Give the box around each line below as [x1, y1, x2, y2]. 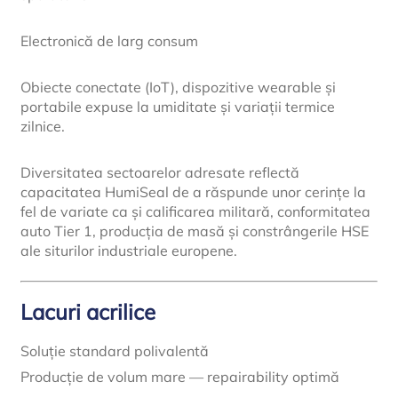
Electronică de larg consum [20, 32, 199, 51]
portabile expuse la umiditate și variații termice [20, 98, 336, 116]
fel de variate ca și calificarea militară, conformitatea [20, 203, 371, 221]
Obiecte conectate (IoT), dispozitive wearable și [20, 78, 337, 97]
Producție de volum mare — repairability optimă [20, 368, 340, 386]
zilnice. [20, 117, 66, 136]
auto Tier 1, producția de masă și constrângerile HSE [20, 222, 370, 241]
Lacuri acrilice [20, 298, 156, 325]
